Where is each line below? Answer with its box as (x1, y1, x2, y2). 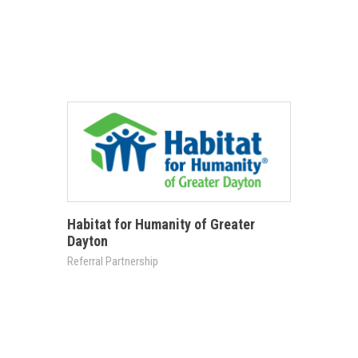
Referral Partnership (67, 254, 158, 269)
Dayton (67, 233, 108, 250)
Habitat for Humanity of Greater (67, 216, 255, 233)
